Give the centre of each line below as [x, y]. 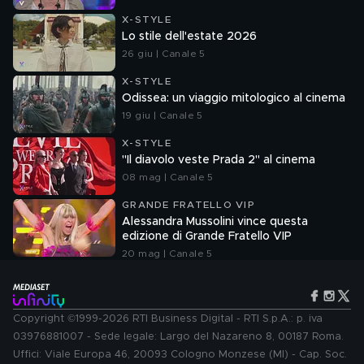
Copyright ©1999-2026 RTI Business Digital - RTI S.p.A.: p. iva [168, 319]
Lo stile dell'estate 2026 [189, 37]
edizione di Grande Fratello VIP [207, 236]
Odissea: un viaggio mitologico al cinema [234, 98]
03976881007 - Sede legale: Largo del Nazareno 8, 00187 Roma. [178, 337]
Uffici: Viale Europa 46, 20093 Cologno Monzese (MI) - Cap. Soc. [180, 355]
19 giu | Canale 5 [162, 115]
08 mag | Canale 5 [168, 177]
